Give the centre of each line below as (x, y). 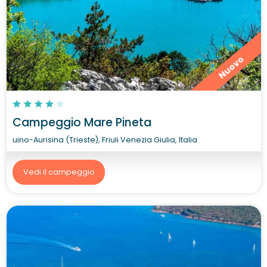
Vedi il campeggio (59, 172)
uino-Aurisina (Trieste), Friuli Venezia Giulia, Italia (105, 139)
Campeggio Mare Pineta (82, 122)
